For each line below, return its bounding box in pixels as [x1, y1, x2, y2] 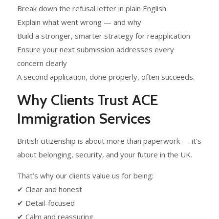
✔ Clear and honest [17, 184, 82, 195]
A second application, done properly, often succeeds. [17, 72, 195, 82]
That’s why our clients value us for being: [17, 171, 153, 181]
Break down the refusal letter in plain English [17, 3, 166, 14]
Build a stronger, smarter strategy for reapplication [17, 31, 190, 41]
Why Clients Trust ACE [17, 91, 158, 109]
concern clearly [17, 58, 67, 68]
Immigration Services [17, 109, 151, 128]
